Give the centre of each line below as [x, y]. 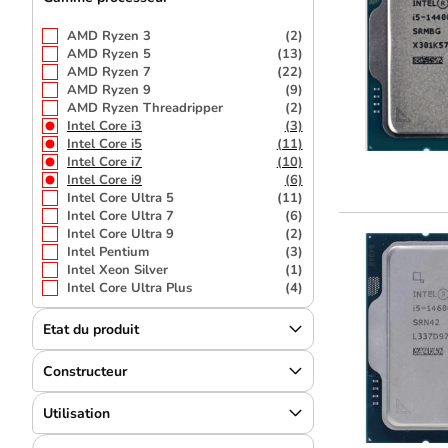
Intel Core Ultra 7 [120, 216]
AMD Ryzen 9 [109, 90]
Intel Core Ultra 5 [120, 198]
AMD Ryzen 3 [109, 36]
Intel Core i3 [104, 126]
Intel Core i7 [104, 162]
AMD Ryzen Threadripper [145, 108]
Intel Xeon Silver [117, 270]
